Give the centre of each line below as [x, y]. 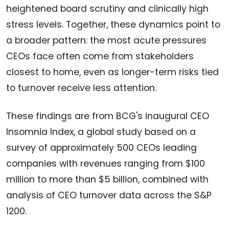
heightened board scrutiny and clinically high [107, 9]
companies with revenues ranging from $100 [106, 164]
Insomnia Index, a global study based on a [101, 132]
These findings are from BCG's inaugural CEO [108, 116]
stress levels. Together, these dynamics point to [113, 25]
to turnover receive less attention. [81, 88]
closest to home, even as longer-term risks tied [112, 72]
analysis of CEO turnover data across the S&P [109, 196]
